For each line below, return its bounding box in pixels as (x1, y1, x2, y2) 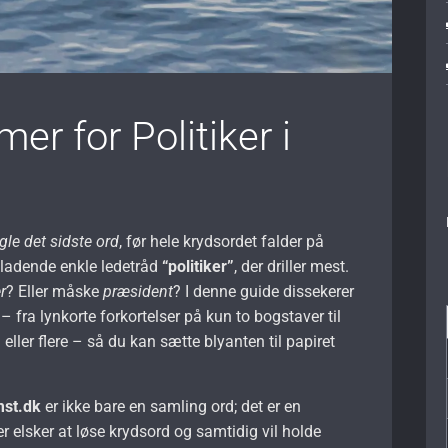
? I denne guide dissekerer (173, 281, 355, 301)
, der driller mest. (234, 256, 350, 276)
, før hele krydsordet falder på (119, 231, 325, 251)
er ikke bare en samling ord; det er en (41, 396, 302, 416)
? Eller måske (6, 281, 104, 301)
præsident (103, 281, 174, 301)
